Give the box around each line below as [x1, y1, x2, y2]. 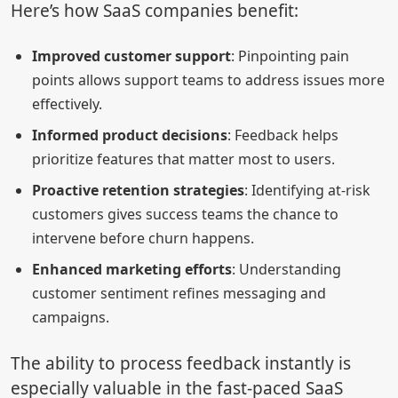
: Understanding [232, 259, 341, 280]
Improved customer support [32, 46, 231, 67]
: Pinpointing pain [231, 46, 349, 67]
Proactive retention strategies [32, 180, 244, 201]
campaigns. [32, 307, 109, 328]
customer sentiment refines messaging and [32, 283, 326, 304]
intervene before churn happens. [32, 228, 254, 249]
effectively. [32, 94, 102, 115]
